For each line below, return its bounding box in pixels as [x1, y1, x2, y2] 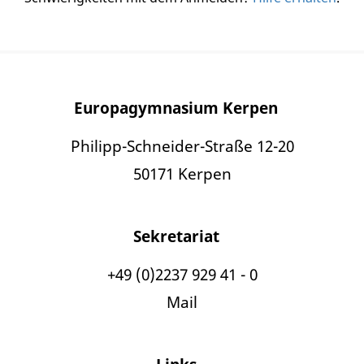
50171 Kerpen [132, 163, 232, 184]
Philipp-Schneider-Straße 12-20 [70, 136, 294, 157]
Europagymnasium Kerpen [74, 97, 278, 119]
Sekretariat [132, 226, 219, 247]
